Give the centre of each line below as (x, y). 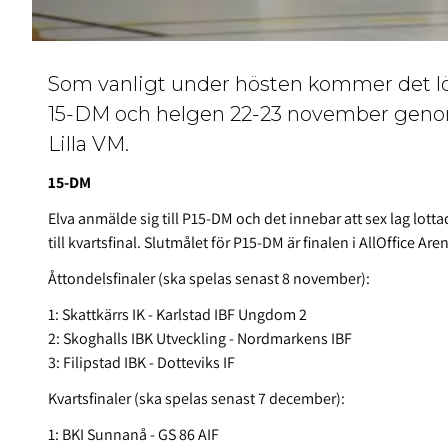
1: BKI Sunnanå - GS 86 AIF (133, 435)
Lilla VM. (88, 144)
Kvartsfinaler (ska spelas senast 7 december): (196, 399)
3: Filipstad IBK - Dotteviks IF (141, 363)
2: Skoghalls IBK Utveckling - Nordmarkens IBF (200, 339)
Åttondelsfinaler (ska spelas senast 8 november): (209, 279)
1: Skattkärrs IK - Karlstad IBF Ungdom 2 (177, 315)
